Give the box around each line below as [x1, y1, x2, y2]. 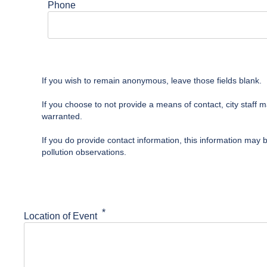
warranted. [42, 111, 82, 121]
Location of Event [24, 210, 97, 221]
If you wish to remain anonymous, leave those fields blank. [42, 76, 262, 85]
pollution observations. [42, 147, 126, 157]
